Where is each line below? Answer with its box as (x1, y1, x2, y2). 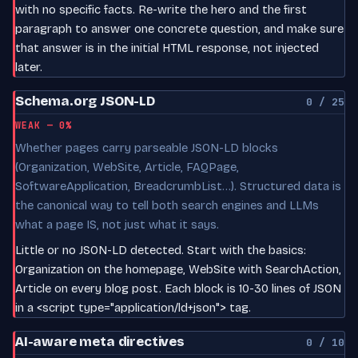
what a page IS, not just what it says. (15, 217, 219, 232)
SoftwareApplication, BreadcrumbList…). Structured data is (15, 178, 341, 193)
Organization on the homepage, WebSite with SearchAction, (15, 261, 341, 276)
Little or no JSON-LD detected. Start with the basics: (15, 242, 306, 257)
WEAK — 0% (15, 118, 73, 131)
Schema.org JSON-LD (15, 92, 155, 109)
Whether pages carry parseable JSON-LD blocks (15, 140, 278, 155)
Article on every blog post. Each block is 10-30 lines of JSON (15, 280, 341, 296)
